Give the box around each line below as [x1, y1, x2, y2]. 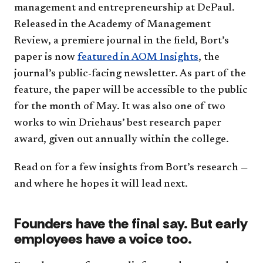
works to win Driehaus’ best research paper [14, 117, 221, 129]
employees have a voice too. [14, 229, 198, 248]
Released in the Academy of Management [14, 19, 211, 30]
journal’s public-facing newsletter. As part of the [14, 68, 246, 79]
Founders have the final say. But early [14, 214, 248, 232]
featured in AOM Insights [77, 52, 198, 63]
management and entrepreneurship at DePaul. [14, 2, 235, 14]
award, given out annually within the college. [14, 134, 234, 145]
